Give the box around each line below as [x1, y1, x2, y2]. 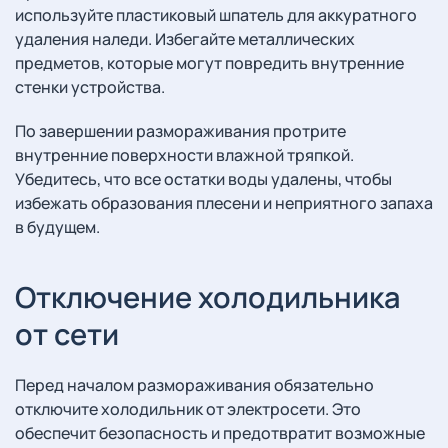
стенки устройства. [15, 76, 165, 98]
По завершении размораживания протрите [15, 120, 346, 142]
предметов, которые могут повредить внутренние [15, 52, 404, 74]
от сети [15, 314, 119, 354]
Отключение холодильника [15, 277, 400, 317]
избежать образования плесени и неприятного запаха [15, 192, 433, 214]
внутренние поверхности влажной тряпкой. [15, 144, 354, 166]
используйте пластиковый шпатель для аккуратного [15, 4, 417, 26]
